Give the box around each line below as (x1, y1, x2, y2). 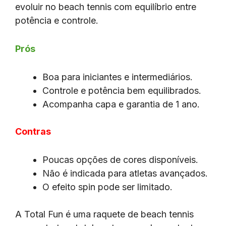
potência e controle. (15, 15, 98, 26)
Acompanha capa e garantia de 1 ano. (42, 98, 200, 109)
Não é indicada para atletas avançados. (42, 167, 208, 179)
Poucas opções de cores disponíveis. (42, 154, 198, 165)
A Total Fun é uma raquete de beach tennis (15, 208, 194, 219)
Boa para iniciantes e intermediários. (42, 71, 193, 82)
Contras (15, 126, 51, 137)
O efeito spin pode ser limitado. (42, 181, 173, 192)
